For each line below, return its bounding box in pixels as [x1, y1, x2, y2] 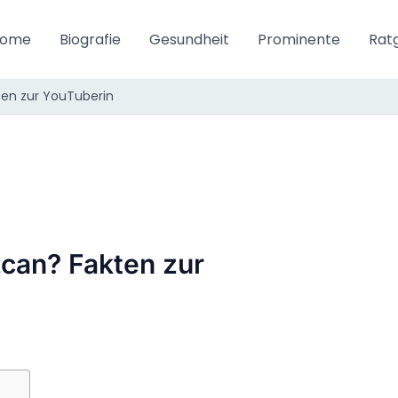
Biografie [59, 28, 121, 50]
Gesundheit [148, 28, 229, 50]
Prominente [257, 28, 340, 50]
